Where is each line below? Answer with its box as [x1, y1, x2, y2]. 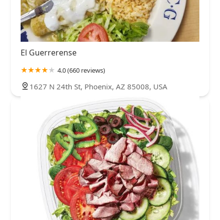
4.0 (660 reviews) [57, 66, 105, 75]
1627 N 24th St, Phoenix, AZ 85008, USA [29, 82, 167, 92]
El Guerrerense [21, 47, 77, 58]
